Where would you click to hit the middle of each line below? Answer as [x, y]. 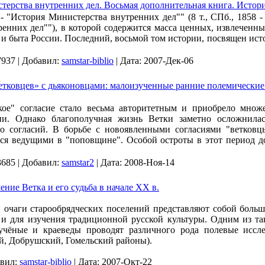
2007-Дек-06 [169, 61]
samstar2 [78, 162]
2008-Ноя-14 [149, 162]
